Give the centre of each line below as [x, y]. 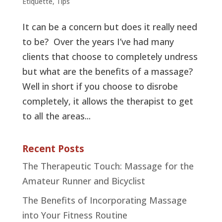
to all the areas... [56, 116]
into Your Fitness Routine [75, 215]
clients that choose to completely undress [110, 56]
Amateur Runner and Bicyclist [83, 181]
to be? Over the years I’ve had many [98, 42]
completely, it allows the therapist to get [108, 101]
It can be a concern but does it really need [110, 27]
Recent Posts [53, 149]
